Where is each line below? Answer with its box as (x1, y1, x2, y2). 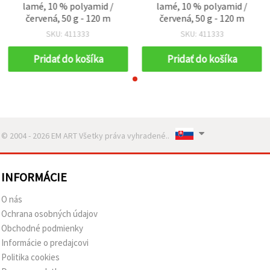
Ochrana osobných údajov (1, 207, 98, 219)
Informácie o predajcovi (1, 236, 89, 248)
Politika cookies (1, 251, 60, 263)
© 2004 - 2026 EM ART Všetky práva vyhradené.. (1, 130, 169, 141)
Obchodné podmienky (1, 222, 83, 234)
